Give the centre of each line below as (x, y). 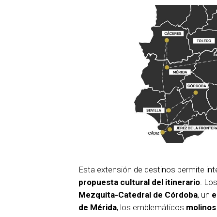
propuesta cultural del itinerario (139, 182)
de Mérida (98, 208)
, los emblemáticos (151, 208)
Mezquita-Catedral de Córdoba (138, 195)
